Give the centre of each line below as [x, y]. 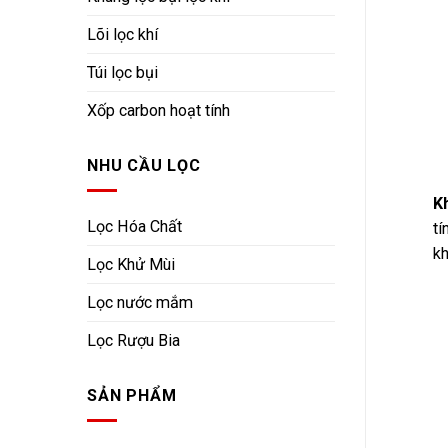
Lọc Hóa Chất [134, 227]
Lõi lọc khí [122, 35]
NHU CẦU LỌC [144, 166]
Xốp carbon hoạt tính [158, 111]
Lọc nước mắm [140, 303]
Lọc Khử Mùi [131, 265]
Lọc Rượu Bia [133, 341]
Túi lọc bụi [122, 73]
